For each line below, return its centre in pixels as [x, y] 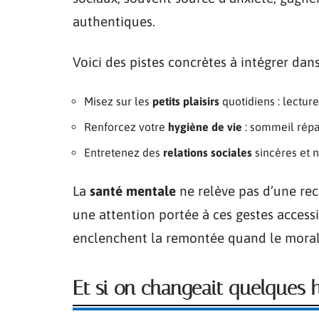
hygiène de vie [205, 126]
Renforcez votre [126, 126]
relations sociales [208, 152]
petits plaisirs [186, 101]
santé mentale [133, 190]
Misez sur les [118, 101]
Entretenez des [124, 152]
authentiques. [114, 21]
